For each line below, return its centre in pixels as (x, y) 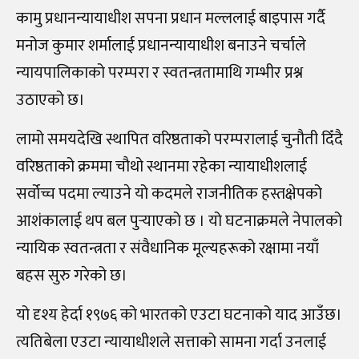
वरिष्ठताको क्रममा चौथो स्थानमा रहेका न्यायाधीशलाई (161, 166)
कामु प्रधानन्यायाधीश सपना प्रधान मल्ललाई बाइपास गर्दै (171, 18)
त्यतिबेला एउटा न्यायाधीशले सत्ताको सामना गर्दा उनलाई (171, 342)
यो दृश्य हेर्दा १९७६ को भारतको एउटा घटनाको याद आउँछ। (179, 315)
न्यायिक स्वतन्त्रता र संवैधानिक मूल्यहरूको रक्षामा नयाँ (167, 248)
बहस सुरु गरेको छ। (72, 275)
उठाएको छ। (50, 100)
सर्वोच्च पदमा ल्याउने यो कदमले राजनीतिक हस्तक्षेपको (169, 194)
